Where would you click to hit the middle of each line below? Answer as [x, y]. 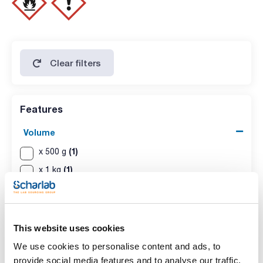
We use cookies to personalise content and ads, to [117, 246]
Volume [39, 132]
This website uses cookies [69, 228]
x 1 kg [51, 170]
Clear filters [76, 63]
